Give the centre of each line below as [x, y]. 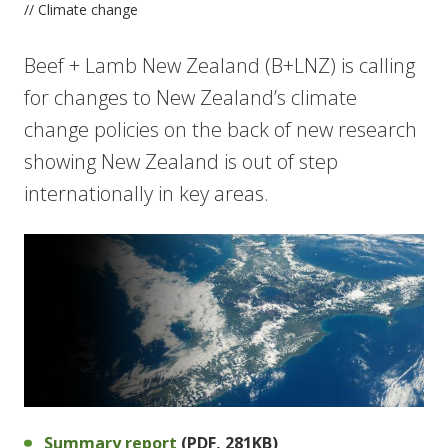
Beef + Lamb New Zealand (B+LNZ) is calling [219, 65]
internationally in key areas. [149, 193]
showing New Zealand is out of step [181, 161]
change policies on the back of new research [220, 129]
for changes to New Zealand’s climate [190, 97]
